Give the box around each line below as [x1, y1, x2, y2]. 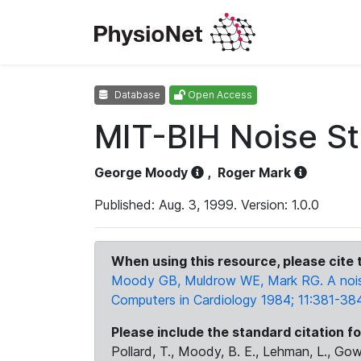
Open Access [185, 89, 252, 101]
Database [112, 89, 160, 101]
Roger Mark [218, 164, 291, 180]
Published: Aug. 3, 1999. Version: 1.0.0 [94, 197, 319, 213]
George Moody [94, 164, 188, 180]
